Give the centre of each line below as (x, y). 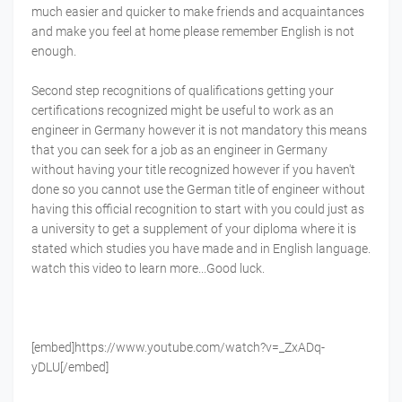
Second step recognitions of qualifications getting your (183, 91)
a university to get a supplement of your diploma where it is (194, 229)
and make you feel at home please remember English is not (193, 32)
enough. (54, 52)
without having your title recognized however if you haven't (193, 170)
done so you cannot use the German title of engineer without (198, 190)
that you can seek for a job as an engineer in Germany (179, 150)
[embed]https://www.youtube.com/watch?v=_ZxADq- (178, 348)
